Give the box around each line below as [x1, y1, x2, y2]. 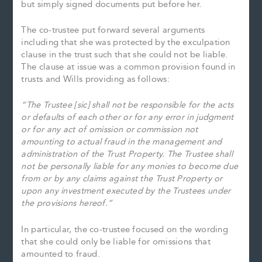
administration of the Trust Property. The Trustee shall [21, 147, 233, 161]
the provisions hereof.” [21, 196, 113, 211]
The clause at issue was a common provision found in [21, 60, 236, 74]
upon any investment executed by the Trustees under [21, 184, 231, 198]
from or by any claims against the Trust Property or [21, 172, 223, 186]
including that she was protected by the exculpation [21, 35, 230, 49]
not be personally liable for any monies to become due [21, 160, 239, 174]
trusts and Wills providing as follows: [21, 72, 170, 86]
